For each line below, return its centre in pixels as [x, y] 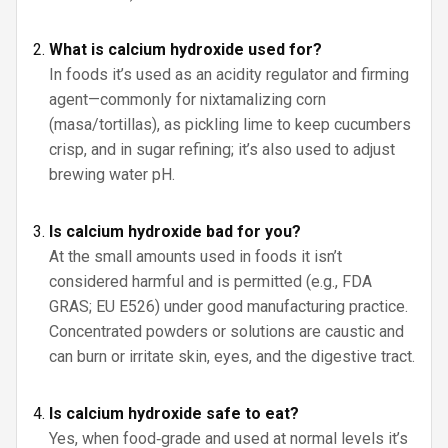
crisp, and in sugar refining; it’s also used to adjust [222, 149]
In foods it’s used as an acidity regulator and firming [229, 74]
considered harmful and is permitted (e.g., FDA [210, 281]
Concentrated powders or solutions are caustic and [226, 331]
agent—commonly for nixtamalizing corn [187, 99]
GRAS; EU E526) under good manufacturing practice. [228, 306]
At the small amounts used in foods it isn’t [195, 256]
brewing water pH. [112, 174]
